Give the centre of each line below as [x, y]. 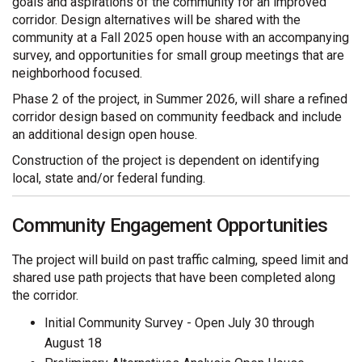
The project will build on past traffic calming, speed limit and [180, 259]
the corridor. [45, 295]
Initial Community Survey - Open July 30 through [179, 322]
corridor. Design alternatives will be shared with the [156, 20]
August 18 [73, 343]
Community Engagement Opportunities [170, 226]
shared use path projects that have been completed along [174, 277]
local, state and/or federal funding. [109, 179]
